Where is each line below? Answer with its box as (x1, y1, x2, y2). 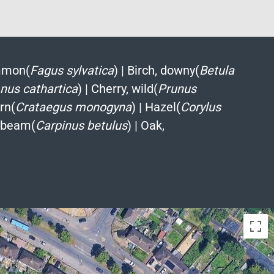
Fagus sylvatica (29, 62, 114, 78)
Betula (199, 62, 234, 78)
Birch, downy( (127, 62, 199, 78)
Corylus (180, 99, 221, 114)
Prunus (157, 81, 196, 96)
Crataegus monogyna (15, 99, 131, 114)
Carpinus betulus (35, 117, 127, 133)
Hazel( (144, 99, 180, 114)
